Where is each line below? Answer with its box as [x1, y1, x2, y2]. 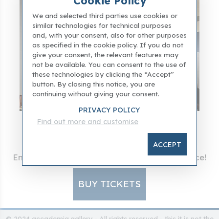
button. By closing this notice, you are [32, 79, 155, 88]
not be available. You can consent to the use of [32, 60, 186, 68]
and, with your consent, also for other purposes [32, 30, 187, 39]
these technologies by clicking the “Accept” [32, 69, 174, 78]
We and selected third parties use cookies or [32, 11, 177, 20]
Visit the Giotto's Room [32, 128, 187, 145]
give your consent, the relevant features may [32, 50, 178, 59]
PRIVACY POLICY [79, 105, 140, 114]
